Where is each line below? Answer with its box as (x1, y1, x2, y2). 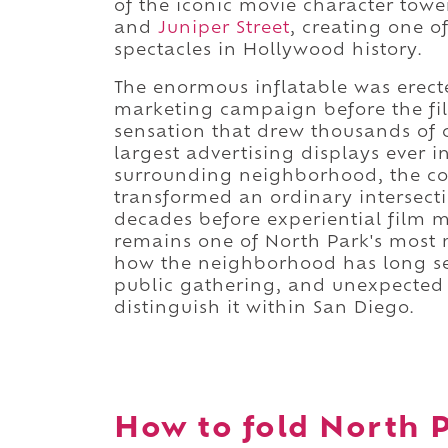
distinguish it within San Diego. (114, 300, 415, 317)
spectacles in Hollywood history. (114, 42, 423, 59)
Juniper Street (158, 20, 290, 37)
